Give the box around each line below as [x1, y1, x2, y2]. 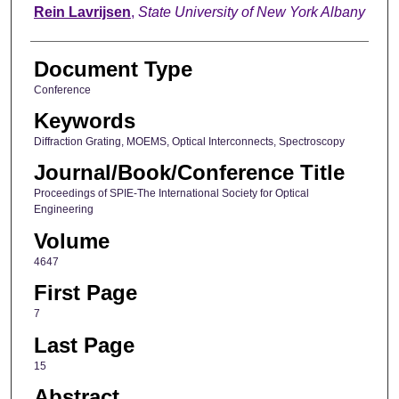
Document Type [33, 56, 192, 81]
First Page [33, 281, 137, 305]
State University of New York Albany [137, 4, 365, 20]
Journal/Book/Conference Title [33, 160, 345, 185]
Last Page [33, 332, 134, 357]
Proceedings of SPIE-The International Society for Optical [33, 187, 309, 200]
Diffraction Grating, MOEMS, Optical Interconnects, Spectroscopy [33, 135, 345, 149]
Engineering [33, 203, 94, 216]
